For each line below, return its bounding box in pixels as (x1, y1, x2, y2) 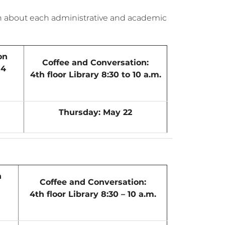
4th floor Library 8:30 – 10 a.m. (29, 189, 156, 199)
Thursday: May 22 (59, 107, 132, 117)
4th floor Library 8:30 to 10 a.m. (30, 70, 161, 79)
